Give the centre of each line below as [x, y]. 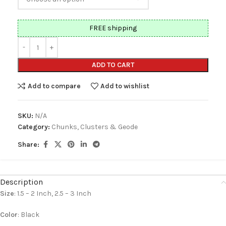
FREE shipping [113, 28]
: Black [29, 215]
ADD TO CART [113, 65]
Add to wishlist [125, 86]
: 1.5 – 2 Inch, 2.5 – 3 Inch [53, 193]
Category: [34, 127]
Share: [29, 145]
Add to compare [54, 86]
